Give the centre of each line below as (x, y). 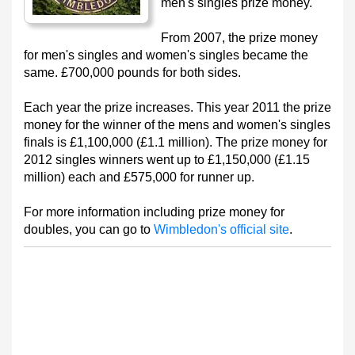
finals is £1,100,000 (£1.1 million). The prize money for (176, 142)
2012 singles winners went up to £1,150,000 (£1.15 (167, 160)
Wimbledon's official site (221, 229)
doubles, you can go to (89, 229)
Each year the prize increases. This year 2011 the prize (177, 107)
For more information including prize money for (154, 212)
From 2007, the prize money (239, 38)
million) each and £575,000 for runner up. (139, 177)
